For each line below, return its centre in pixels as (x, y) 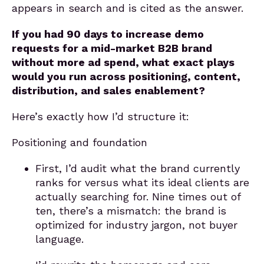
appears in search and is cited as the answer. (128, 8)
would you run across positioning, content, (126, 76)
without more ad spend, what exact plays (123, 62)
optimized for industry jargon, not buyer (136, 225)
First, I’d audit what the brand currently (138, 168)
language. (60, 239)
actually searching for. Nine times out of (138, 197)
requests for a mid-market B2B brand (112, 48)
